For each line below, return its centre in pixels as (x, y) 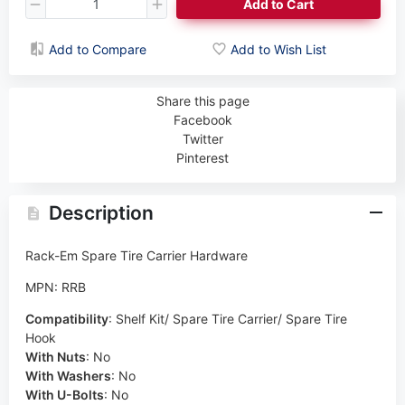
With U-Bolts (64, 394)
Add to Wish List (278, 49)
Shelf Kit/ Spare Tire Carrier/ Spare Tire (231, 318)
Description (101, 213)
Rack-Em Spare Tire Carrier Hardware (136, 255)
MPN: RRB (55, 287)
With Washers (68, 375)
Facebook (202, 119)
